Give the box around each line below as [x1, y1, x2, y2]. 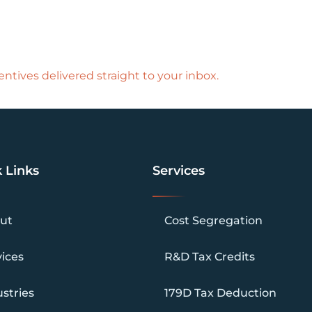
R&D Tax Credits [164, 250, 255, 264]
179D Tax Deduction [164, 286, 276, 300]
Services [152, 162, 205, 178]
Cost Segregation [164, 213, 263, 227]
